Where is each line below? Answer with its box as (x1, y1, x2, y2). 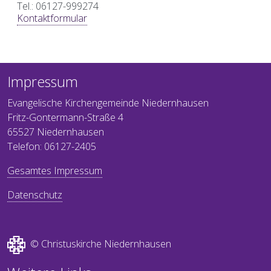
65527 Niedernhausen (7, 125, 104, 139)
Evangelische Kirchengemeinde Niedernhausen (7, 96, 209, 109)
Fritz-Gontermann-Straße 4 (7, 110, 123, 124)
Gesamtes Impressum (7, 163, 102, 177)
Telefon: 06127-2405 (7, 139, 96, 153)
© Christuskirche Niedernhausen (25, 237, 171, 251)
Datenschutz (7, 188, 62, 201)
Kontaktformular (17, 11, 87, 25)
